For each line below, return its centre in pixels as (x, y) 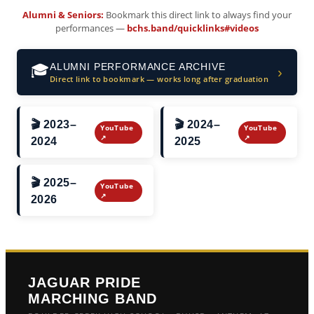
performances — (91, 28)
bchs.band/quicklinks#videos (193, 28)
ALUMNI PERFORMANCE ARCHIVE (137, 66)
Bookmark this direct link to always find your (198, 15)
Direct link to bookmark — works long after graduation (159, 78)
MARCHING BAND (93, 299)
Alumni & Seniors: (63, 15)
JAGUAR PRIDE (84, 282)
